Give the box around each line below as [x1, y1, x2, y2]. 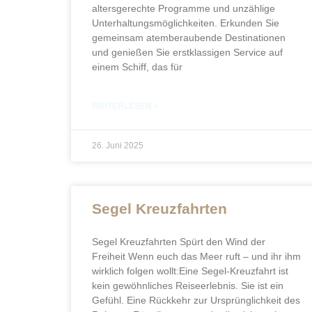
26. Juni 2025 [92, 141, 143, 150]
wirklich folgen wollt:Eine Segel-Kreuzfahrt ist [92, 265, 288, 276]
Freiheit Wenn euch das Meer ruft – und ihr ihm [92, 251, 301, 262]
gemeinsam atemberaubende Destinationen [92, 32, 286, 43]
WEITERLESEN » [92, 101, 159, 111]
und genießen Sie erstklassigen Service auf [92, 47, 283, 58]
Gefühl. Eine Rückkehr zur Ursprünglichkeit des [92, 295, 300, 306]
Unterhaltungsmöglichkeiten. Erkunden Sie [92, 17, 279, 29]
